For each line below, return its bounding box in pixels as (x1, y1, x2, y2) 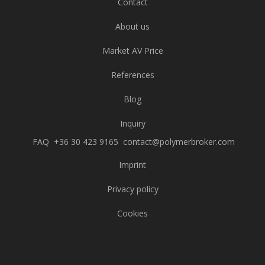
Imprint (119, 159, 146, 171)
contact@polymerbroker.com (121, 136, 235, 148)
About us (115, 21, 150, 33)
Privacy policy (106, 183, 159, 195)
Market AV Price (102, 45, 163, 57)
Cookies (117, 208, 148, 219)
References (111, 69, 154, 81)
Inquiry (119, 118, 146, 130)
